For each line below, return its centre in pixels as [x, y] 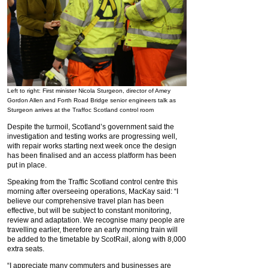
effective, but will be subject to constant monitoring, [89, 210]
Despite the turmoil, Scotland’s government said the [91, 127]
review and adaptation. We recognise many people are [96, 220]
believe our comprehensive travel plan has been [86, 201]
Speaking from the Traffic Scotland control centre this [92, 182]
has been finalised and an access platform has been [92, 155]
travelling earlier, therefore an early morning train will [92, 229]
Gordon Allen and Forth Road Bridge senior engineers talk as [92, 100]
